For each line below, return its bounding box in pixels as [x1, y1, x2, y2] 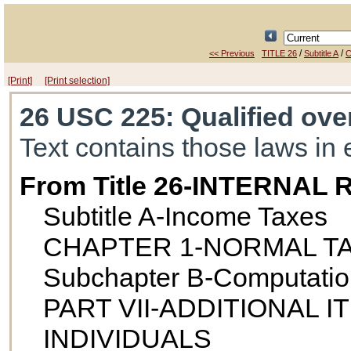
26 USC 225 [20, 102, 166, 132]
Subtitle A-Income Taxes [43, 201, 328, 232]
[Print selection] [45, 75, 110, 86]
